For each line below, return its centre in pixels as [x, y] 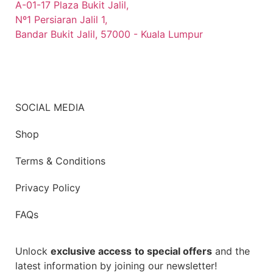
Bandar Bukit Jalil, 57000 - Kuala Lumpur [109, 34]
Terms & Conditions [60, 161]
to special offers [173, 251]
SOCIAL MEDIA [50, 108]
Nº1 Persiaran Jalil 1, [61, 20]
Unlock [33, 251]
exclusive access [91, 251]
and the [231, 251]
